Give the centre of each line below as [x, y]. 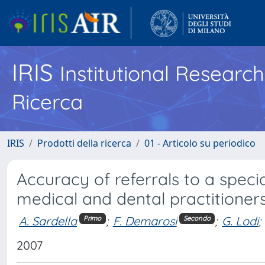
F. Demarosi [145, 221]
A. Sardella [48, 221]
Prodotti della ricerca [84, 143]
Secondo [197, 219]
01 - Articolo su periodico [200, 143]
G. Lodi [240, 221]
